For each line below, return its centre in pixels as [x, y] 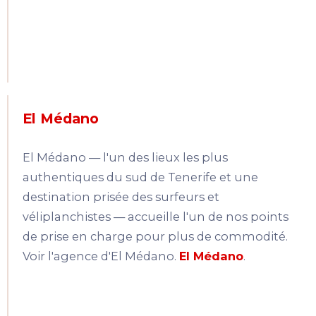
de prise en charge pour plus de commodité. [155, 237]
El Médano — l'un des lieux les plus [125, 158]
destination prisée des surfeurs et [121, 197]
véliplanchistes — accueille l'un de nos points [156, 217]
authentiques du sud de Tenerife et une [140, 177]
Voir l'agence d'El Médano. [99, 256]
